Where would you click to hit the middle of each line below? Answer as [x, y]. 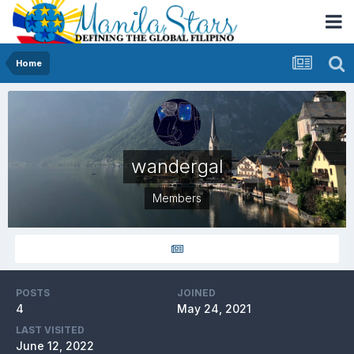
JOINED [196, 293]
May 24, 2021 [214, 309]
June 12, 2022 [55, 346]
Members [177, 198]
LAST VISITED [50, 330]
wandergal [177, 166]
